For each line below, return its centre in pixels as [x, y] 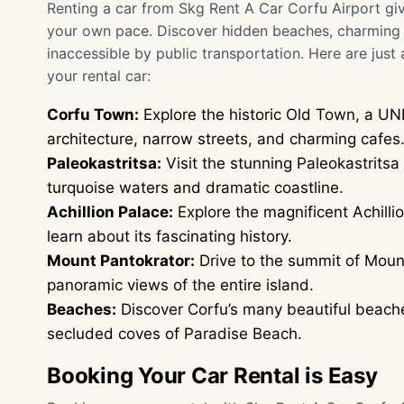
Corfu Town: [93, 115]
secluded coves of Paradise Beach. [174, 334]
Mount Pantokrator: [121, 261]
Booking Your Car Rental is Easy [212, 376]
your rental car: [99, 76]
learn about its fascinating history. [170, 236]
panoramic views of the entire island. [180, 285]
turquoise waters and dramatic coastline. [195, 188]
